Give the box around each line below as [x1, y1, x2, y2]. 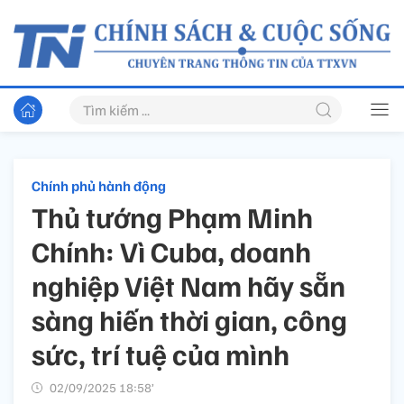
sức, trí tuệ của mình [32, 335, 289, 372]
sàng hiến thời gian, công [32, 301, 347, 338]
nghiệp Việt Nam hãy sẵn [32, 267, 345, 304]
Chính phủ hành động [32, 177, 166, 196]
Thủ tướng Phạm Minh [32, 198, 313, 235]
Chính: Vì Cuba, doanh [32, 233, 311, 270]
